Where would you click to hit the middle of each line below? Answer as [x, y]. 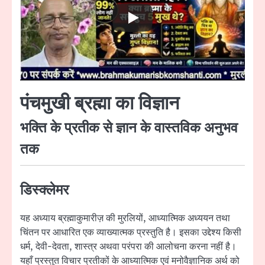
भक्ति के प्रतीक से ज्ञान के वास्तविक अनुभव [129, 129]
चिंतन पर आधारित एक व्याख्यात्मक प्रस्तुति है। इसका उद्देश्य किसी [131, 232]
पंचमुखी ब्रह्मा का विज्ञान [100, 104]
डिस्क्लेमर [44, 191]
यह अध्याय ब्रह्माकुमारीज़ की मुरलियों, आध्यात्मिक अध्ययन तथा [125, 218]
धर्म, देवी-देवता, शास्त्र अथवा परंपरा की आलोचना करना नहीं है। [128, 246]
